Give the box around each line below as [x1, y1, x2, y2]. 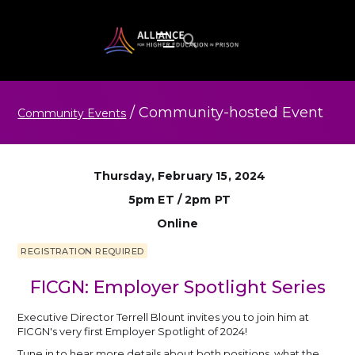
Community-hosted [139, 103, 279, 121]
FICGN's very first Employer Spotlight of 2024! [17, 324, 248, 338]
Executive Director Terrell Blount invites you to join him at [17, 310, 310, 323]
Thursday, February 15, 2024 [93, 168, 266, 183]
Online [157, 216, 198, 231]
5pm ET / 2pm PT [128, 192, 231, 207]
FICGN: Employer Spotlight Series [29, 276, 326, 298]
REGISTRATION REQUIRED [21, 245, 144, 257]
